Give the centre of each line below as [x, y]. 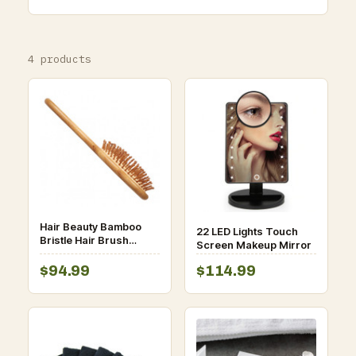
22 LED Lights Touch [247, 231]
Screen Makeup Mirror [254, 244]
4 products [60, 59]
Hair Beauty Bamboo [91, 226]
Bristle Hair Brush [85, 240]
